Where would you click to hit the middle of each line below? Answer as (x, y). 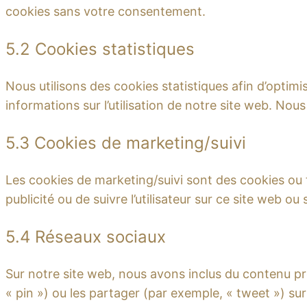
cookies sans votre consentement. (106, 12)
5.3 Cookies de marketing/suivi (126, 143)
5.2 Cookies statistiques (100, 49)
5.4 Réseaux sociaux (86, 237)
